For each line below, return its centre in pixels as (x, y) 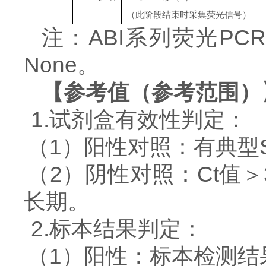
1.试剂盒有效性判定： (139, 120)
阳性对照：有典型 (172, 147)
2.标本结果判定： (117, 229)
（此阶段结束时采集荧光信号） (189, 15)
